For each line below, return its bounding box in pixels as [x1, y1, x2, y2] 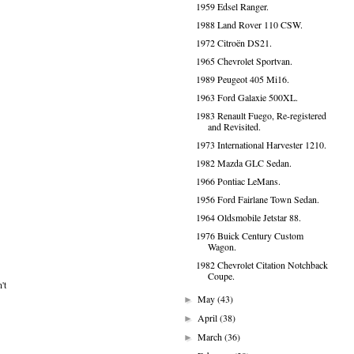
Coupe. [207, 269, 235, 282]
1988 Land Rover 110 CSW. [195, 18, 303, 31]
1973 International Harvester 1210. [195, 138, 326, 151]
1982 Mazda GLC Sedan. [195, 156, 292, 169]
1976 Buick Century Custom [195, 229, 303, 242]
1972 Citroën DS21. [195, 36, 272, 49]
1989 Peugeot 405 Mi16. [195, 73, 289, 85]
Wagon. [207, 240, 236, 253]
